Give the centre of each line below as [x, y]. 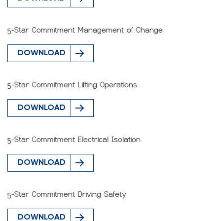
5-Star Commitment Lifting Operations [72, 85]
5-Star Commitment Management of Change [85, 30]
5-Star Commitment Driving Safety [67, 194]
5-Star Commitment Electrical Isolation [74, 140]
